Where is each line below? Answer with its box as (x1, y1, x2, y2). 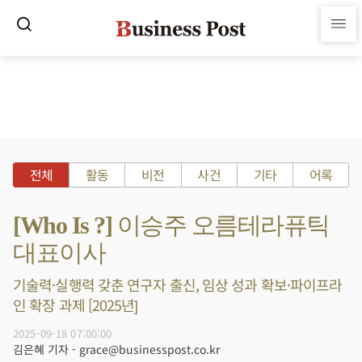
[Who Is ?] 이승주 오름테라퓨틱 (13, 212, 330, 238)
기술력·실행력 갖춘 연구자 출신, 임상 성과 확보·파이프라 (13, 274, 343, 295)
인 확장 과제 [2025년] (13, 294, 138, 315)
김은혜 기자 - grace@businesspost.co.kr (13, 341, 220, 357)
